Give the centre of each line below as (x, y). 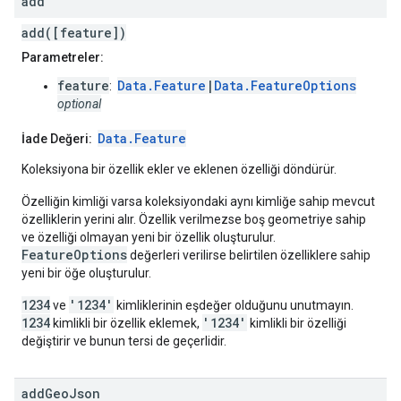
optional (79, 104)
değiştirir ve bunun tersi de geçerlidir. (124, 341)
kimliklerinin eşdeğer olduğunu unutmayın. (234, 306)
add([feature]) (74, 33)
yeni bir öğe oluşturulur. (86, 273)
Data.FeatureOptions (285, 86)
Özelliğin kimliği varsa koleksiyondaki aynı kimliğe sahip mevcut (198, 202)
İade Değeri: (57, 139)
